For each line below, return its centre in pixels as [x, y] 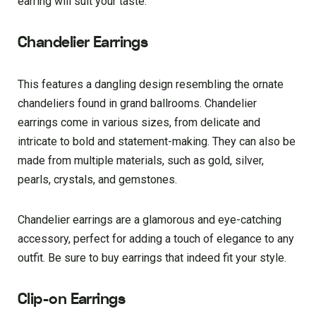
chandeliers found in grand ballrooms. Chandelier [137, 103]
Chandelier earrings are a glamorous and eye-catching [150, 219]
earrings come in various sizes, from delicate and [139, 122]
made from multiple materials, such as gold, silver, [141, 160]
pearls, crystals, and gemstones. [97, 179]
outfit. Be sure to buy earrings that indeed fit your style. [152, 257]
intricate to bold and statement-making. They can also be [157, 141]
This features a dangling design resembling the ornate [151, 84]
